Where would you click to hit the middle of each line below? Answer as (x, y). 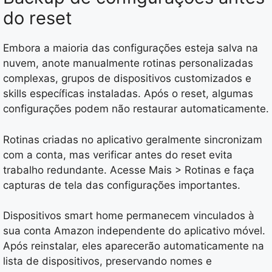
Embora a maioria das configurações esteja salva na (131, 48)
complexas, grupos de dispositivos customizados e (127, 79)
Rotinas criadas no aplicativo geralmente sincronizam (133, 139)
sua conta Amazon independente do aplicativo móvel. (134, 231)
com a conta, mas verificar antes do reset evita (118, 155)
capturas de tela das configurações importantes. (122, 185)
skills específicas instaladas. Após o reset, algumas (128, 94)
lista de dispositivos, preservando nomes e (107, 261)
